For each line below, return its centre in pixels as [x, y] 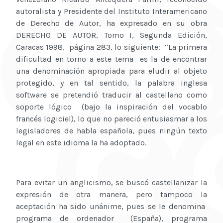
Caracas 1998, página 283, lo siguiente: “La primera [111, 47]
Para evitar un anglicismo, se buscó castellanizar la [111, 183]
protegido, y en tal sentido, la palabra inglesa [111, 83]
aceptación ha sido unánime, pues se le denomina [111, 207]
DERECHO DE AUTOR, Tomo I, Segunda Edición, [111, 35]
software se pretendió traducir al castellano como [111, 95]
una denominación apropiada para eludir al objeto [111, 71]
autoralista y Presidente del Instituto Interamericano [111, 11]
